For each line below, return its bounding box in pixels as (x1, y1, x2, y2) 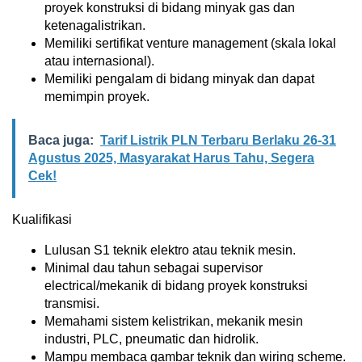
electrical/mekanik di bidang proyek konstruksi (44, 279, 308, 293)
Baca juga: (28, 133, 94, 147)
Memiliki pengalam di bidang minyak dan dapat (44, 72, 314, 86)
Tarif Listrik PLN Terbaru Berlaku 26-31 (100, 133, 336, 147)
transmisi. (44, 297, 99, 310)
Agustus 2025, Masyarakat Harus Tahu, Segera (28, 151, 314, 165)
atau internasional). (44, 54, 154, 68)
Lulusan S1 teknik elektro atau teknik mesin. (44, 243, 296, 257)
